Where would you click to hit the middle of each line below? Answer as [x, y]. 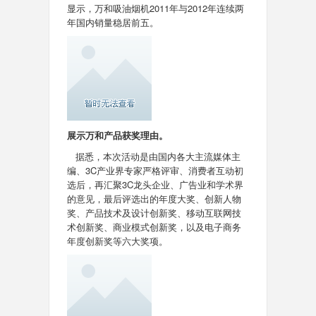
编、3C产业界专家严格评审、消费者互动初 [155, 170]
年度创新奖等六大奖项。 [117, 241]
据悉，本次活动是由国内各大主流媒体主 [158, 156]
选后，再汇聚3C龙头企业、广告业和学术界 [155, 184]
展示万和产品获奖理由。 [117, 135]
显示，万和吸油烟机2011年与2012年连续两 [155, 8]
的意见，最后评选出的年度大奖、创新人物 [154, 199]
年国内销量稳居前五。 [113, 22]
